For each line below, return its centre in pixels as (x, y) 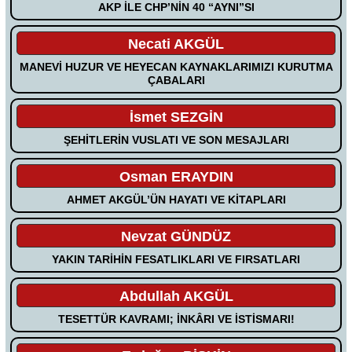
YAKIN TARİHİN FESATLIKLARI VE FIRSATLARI (176, 259)
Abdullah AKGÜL (176, 296)
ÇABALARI (176, 80)
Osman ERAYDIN (176, 176)
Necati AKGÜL (176, 44)
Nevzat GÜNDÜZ (176, 236)
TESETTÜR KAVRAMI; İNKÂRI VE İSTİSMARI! (176, 319)
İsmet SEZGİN (176, 117)
